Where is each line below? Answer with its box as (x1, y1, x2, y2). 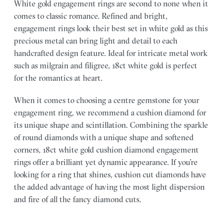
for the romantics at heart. (14, 72, 103, 83)
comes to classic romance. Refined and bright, (14, 10, 167, 21)
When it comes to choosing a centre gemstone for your (14, 95, 199, 105)
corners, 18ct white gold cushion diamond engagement (14, 144, 199, 155)
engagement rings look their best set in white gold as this (14, 23, 208, 33)
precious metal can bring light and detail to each (14, 35, 177, 46)
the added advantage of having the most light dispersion (14, 181, 205, 192)
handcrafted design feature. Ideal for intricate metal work (14, 48, 208, 58)
